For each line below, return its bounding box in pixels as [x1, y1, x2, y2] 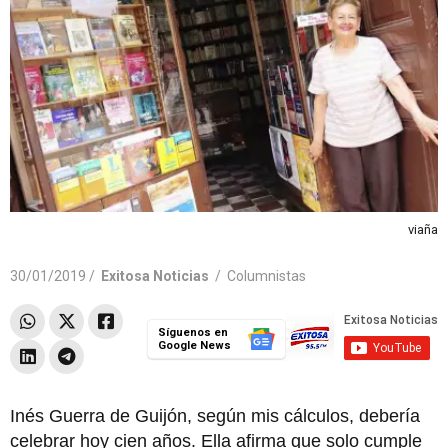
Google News [157, 338, 231, 352]
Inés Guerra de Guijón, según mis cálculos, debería [10, 405, 420, 426]
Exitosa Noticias [101, 267, 209, 284]
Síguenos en [157, 325, 228, 339]
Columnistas [227, 267, 306, 284]
